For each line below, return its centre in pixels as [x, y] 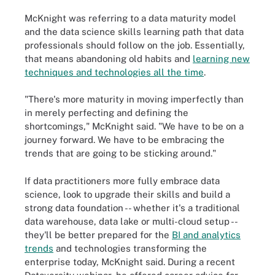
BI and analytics [206, 234]
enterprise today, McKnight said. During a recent [130, 261]
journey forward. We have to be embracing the [125, 140]
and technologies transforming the [130, 248]
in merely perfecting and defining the [107, 113]
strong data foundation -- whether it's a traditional [132, 207]
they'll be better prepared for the [98, 234]
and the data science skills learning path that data [134, 31]
